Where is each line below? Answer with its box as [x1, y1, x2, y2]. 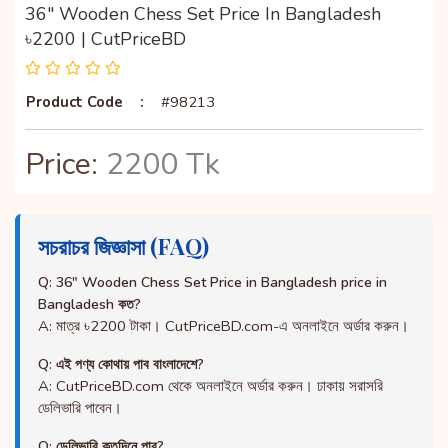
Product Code [26, 92, 123, 113]
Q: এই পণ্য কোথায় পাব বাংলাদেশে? [38, 355, 204, 375]
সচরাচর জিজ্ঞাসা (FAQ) [38, 231, 209, 262]
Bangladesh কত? [38, 295, 141, 315]
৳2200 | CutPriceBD [25, 27, 186, 52]
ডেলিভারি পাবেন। [38, 398, 122, 419]
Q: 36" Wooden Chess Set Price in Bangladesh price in [38, 273, 387, 293]
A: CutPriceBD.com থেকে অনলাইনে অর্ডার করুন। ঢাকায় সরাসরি [38, 376, 383, 397]
